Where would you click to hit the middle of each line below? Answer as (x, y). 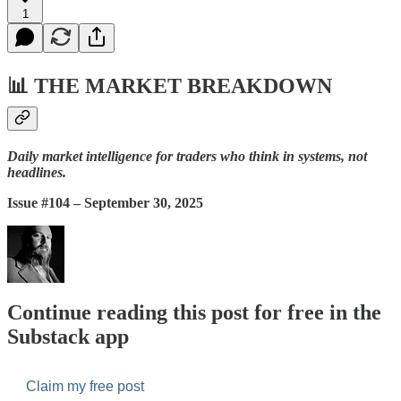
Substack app (68, 337)
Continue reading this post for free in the (194, 313)
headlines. (37, 173)
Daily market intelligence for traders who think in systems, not (187, 157)
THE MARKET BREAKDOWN (183, 86)
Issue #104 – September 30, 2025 (105, 203)
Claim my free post (85, 387)
